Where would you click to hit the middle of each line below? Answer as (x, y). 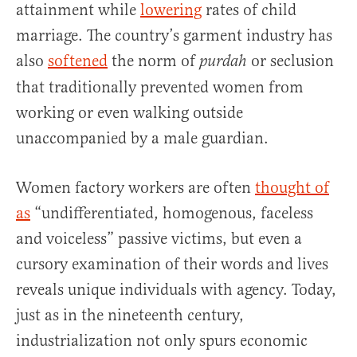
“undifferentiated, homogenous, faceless (172, 214)
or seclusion (290, 61)
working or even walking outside (129, 113)
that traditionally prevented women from (160, 88)
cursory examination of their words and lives (172, 265)
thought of (292, 188)
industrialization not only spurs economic (162, 341)
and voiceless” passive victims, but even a (159, 239)
